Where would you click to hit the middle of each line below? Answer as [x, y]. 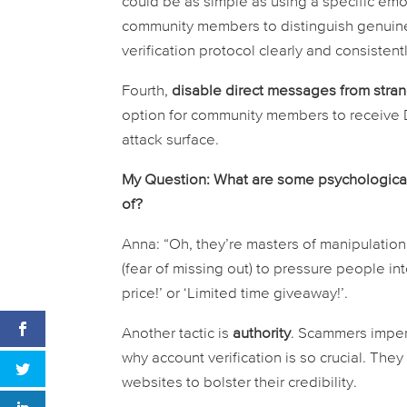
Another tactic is [178, 334]
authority [262, 334]
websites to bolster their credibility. [240, 383]
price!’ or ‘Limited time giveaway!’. [235, 294]
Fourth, [147, 92]
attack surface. [171, 141]
